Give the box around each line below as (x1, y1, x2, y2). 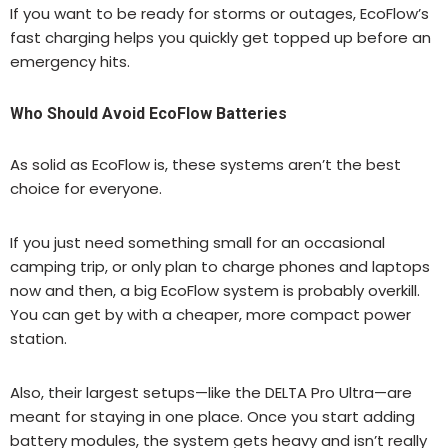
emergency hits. (10, 50, 130, 72)
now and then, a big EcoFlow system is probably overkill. (10, 279, 420, 301)
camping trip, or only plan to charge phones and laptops (10, 255, 430, 277)
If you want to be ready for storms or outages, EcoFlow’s (10, 2, 429, 24)
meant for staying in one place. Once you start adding (10, 405, 415, 427)
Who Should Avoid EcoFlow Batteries (10, 103, 287, 123)
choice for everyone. (10, 177, 162, 199)
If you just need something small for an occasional (10, 231, 385, 253)
